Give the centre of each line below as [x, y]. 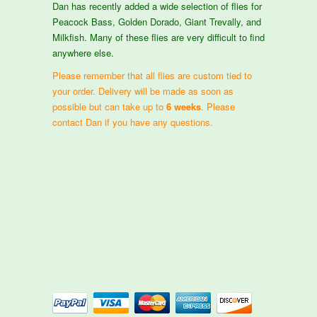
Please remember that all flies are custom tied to [152, 75]
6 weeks [184, 106]
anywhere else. [83, 52]
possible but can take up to [109, 106]
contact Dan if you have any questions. [133, 122]
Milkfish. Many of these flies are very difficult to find [158, 37]
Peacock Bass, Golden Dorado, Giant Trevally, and [157, 21]
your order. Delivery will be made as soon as [143, 91]
